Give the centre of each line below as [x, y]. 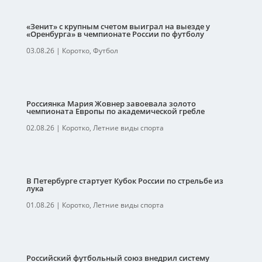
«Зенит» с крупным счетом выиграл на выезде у [118, 26]
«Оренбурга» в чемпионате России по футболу [115, 34]
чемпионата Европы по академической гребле [115, 111]
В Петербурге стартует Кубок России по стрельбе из [125, 181]
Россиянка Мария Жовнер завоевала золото [111, 104]
